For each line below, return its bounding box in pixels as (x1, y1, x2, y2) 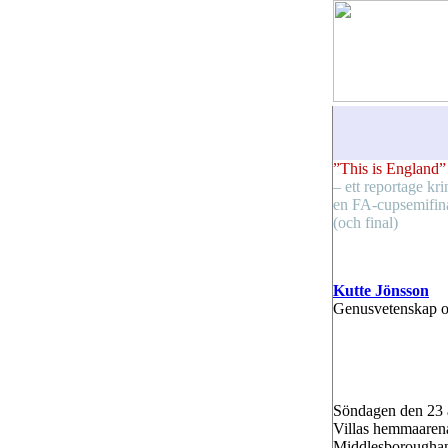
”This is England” (333, 160, 446, 177)
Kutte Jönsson (333, 282, 429, 299)
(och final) (333, 214, 398, 231)
